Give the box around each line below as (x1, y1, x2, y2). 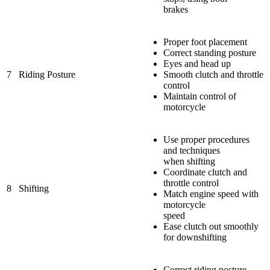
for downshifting (163, 231, 227, 242)
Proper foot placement (163, 36, 247, 47)
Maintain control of (163, 90, 236, 101)
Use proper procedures (163, 134, 250, 145)
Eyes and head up (163, 58, 231, 69)
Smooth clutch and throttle (163, 69, 263, 80)
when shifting (163, 155, 215, 166)
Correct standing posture (163, 47, 256, 58)
